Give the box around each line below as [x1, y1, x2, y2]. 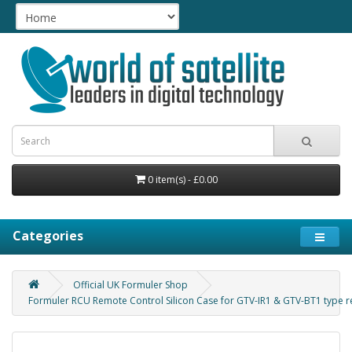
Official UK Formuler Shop [73, 278, 188, 291]
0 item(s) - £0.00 [147, 173, 218, 186]
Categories [13, 227, 83, 244]
